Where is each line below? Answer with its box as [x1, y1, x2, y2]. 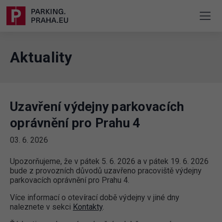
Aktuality [10, 49, 72, 66]
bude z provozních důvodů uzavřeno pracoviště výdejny [10, 166, 202, 176]
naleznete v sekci [10, 202, 73, 212]
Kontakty [73, 202, 103, 212]
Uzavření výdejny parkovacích [10, 99, 184, 114]
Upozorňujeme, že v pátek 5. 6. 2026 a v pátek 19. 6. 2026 [10, 157, 209, 166]
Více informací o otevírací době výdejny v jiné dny [10, 193, 179, 203]
